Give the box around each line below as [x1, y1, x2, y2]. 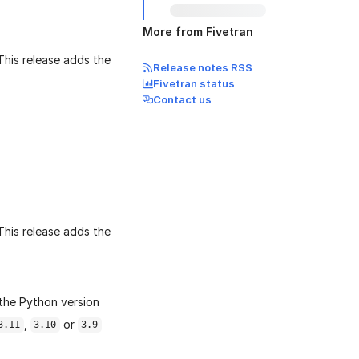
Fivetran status [153, 77, 235, 90]
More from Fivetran [143, 25, 253, 38]
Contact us [153, 93, 212, 106]
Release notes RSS [153, 61, 252, 74]
